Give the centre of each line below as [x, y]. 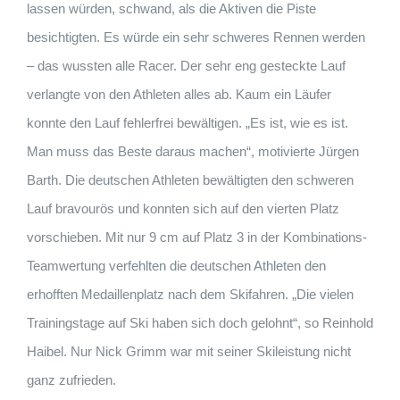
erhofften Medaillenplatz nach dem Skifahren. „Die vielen [190, 295]
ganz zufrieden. [71, 380]
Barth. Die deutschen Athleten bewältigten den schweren [190, 180]
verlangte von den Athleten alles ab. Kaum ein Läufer [179, 95]
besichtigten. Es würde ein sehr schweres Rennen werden [196, 37]
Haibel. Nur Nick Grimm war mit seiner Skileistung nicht [189, 352]
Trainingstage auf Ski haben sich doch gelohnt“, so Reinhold [200, 323]
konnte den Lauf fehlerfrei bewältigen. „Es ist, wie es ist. [187, 123]
